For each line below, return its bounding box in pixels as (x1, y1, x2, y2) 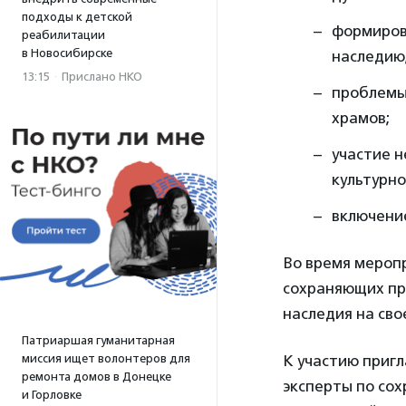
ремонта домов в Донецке (22, 370, 171, 383)
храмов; (332, 109, 390, 127)
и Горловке (22, 388, 82, 401)
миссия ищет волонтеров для (22, 352, 190, 365)
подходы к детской (22, 10, 132, 24)
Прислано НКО (62, 70, 142, 83)
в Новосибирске (22, 46, 112, 60)
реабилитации (22, 28, 105, 42)
